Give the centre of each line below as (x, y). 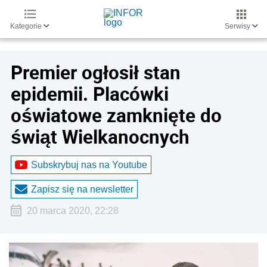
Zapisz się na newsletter (82, 189)
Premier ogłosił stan (96, 72)
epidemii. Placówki (90, 94)
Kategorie (27, 26)
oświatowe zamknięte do (116, 115)
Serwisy (238, 26)
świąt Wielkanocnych (100, 136)
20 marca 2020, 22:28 (72, 211)
